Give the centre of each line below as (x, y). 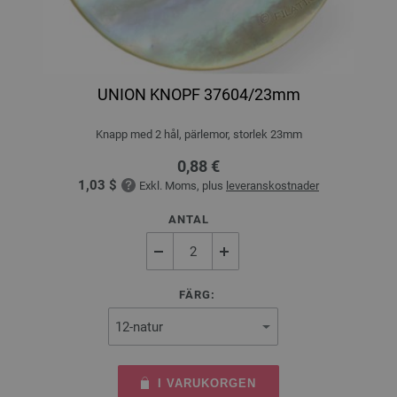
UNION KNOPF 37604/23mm (198, 95)
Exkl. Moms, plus (183, 186)
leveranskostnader (272, 186)
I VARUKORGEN (207, 384)
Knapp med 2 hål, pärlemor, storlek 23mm (198, 135)
